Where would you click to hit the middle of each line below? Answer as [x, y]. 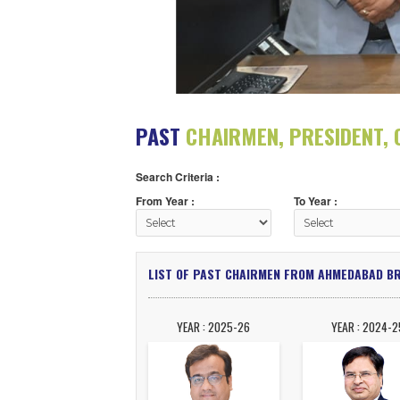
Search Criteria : [206, 271]
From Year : [192, 299]
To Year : [368, 299]
